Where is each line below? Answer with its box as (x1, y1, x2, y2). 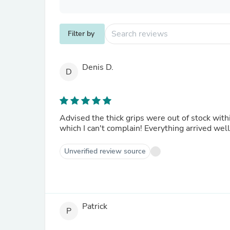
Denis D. (82, 62, 113, 73)
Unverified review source (64, 146, 146, 156)
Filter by (68, 29, 94, 39)
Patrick (82, 201, 107, 213)
